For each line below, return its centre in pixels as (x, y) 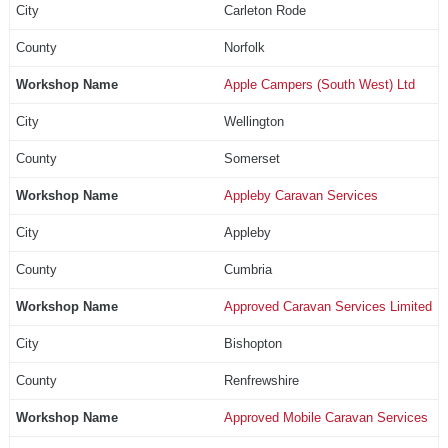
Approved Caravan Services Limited (327, 306)
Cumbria (247, 269)
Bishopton (252, 343)
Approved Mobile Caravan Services (325, 417)
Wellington (253, 121)
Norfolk (244, 47)
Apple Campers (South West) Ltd (319, 84)
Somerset (251, 158)
